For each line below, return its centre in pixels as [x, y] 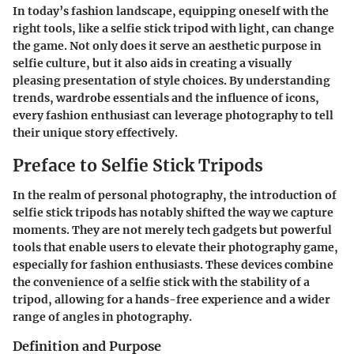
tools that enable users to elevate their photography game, [175, 248]
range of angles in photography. [102, 317]
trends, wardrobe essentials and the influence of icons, [166, 98]
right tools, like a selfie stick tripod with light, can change [173, 28]
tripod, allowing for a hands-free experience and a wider [171, 300]
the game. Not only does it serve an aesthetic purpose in [167, 45]
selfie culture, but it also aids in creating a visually [152, 63]
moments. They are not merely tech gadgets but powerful [172, 230]
